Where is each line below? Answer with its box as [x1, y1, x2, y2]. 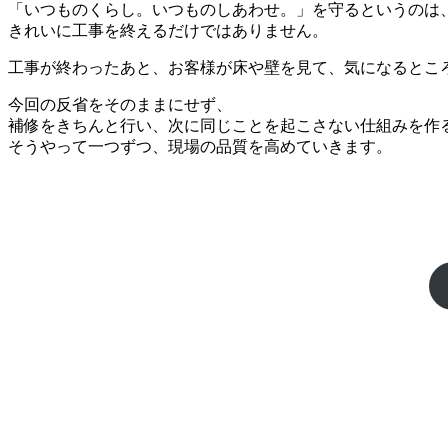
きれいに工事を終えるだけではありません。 [8, 21, 328, 39]
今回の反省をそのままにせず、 [8, 95, 232, 113]
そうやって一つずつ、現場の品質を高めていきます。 [8, 137, 392, 155]
